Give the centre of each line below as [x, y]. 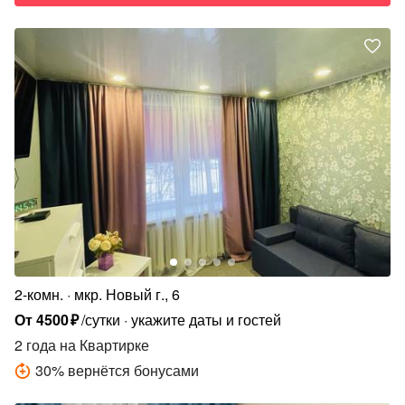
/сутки [101, 319]
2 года [35, 344]
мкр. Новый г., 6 [127, 294]
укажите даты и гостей [207, 319]
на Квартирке [103, 344]
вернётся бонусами [133, 370]
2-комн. [39, 294]
